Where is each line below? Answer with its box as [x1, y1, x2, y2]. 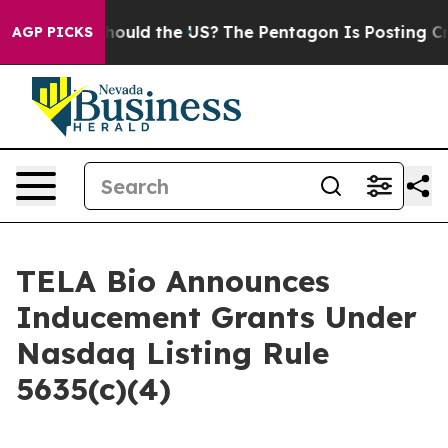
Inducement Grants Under [16, 298, 417, 336]
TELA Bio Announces [16, 262, 330, 300]
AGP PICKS [12, 23, 93, 41]
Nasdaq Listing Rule [16, 334, 329, 372]
